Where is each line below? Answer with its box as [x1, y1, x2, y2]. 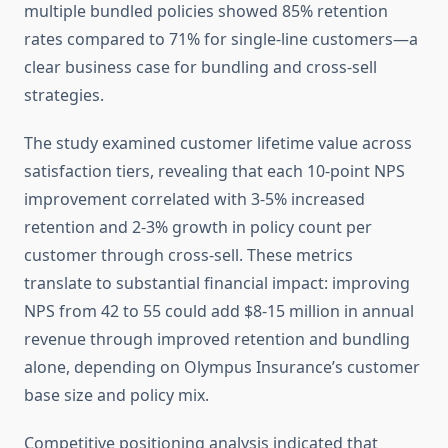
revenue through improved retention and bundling [24, 328, 410, 351]
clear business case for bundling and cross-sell [24, 56, 377, 79]
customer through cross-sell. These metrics [24, 244, 353, 267]
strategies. [24, 84, 104, 107]
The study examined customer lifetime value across [24, 132, 412, 155]
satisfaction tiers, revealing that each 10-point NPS [24, 160, 405, 183]
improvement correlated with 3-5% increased [24, 188, 365, 211]
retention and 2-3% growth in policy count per [24, 216, 372, 239]
